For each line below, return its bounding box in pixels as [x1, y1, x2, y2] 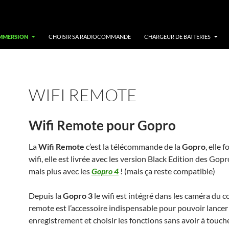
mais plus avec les [29, 166, 91, 176]
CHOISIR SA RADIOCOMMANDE [49, 33, 131, 40]
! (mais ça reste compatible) [119, 166, 215, 176]
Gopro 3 [63, 191, 93, 200]
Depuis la [29, 191, 63, 200]
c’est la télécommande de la [84, 142, 182, 151]
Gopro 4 [91, 166, 119, 176]
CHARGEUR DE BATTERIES [144, 33, 211, 40]
